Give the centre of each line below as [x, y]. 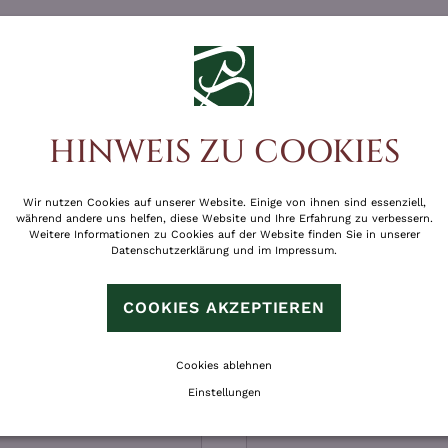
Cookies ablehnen [224, 365]
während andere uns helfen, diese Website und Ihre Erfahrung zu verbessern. [224, 218]
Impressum [304, 250]
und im [252, 250]
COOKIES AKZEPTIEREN [224, 307]
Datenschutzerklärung [170, 250]
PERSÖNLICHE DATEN [224, 286]
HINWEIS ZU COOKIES [224, 152]
